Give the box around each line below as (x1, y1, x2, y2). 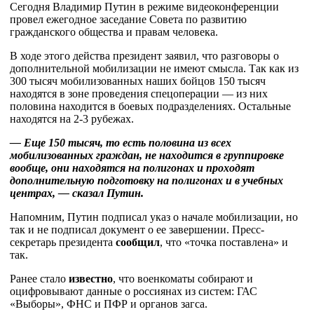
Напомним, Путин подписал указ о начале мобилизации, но (10, 211, 298, 223)
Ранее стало (10, 273, 69, 285)
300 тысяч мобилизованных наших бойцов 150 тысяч (10, 75, 266, 87)
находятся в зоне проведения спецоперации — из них (10, 88, 268, 100)
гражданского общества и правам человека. (10, 26, 218, 38)
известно (69, 273, 113, 285)
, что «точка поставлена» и (160, 236, 288, 248)
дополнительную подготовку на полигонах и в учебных (10, 175, 283, 186)
